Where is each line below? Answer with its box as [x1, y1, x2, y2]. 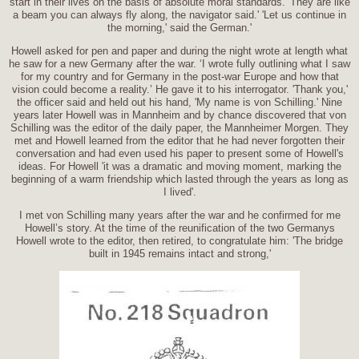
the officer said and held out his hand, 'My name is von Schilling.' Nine [17, 95, 342, 108]
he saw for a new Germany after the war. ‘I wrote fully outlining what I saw [9, 57, 350, 70]
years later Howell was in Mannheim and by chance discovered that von [13, 108, 346, 121]
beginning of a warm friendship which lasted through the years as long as [10, 172, 349, 185]
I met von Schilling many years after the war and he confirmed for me [18, 208, 341, 221]
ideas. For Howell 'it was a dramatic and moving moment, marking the [18, 159, 341, 172]
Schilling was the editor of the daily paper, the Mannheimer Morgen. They [10, 121, 349, 134]
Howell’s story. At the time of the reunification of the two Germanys [24, 221, 335, 234]
